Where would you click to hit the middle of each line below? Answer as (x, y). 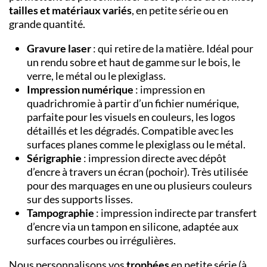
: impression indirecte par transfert (176, 213)
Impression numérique (80, 90)
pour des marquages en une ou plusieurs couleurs (139, 186)
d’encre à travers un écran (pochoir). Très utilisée (137, 172)
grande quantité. (47, 24)
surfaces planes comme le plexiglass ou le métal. (136, 145)
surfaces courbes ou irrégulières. (101, 240)
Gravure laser (60, 49)
